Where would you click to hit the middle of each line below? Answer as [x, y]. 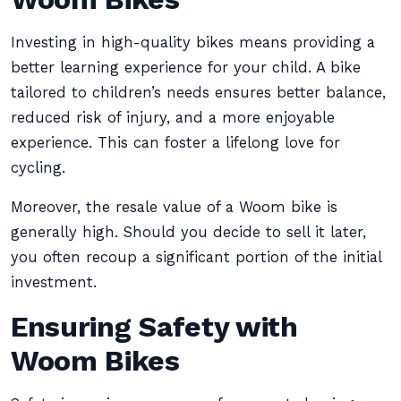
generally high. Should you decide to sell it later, [188, 232]
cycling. [38, 168]
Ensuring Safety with [154, 327]
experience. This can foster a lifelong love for [175, 143]
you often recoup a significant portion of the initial [196, 257]
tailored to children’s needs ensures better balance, [198, 93]
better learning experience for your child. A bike [186, 68]
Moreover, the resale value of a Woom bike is [174, 207]
